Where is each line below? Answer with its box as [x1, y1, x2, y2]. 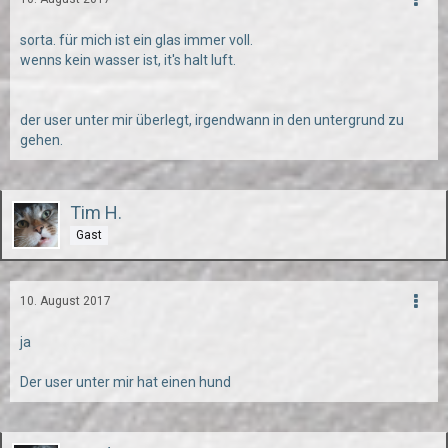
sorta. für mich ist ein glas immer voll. [20, 32, 253, 48]
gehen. [20, 132, 63, 148]
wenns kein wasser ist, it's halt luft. [20, 52, 236, 68]
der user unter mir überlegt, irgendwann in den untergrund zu [20, 112, 404, 128]
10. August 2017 [20, 294, 111, 308]
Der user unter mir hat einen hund [20, 374, 231, 390]
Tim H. [70, 202, 122, 223]
